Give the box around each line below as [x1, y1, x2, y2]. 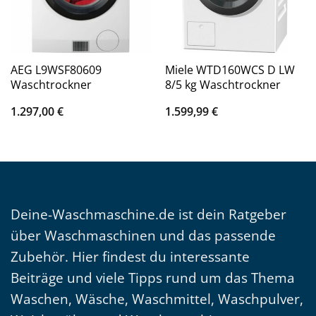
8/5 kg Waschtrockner [164, 77, 281, 93]
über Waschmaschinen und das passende [11, 225, 276, 245]
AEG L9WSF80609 [10, 62, 102, 78]
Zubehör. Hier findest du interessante [11, 246, 250, 266]
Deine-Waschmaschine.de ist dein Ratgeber [11, 204, 286, 224]
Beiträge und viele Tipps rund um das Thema [11, 267, 295, 287]
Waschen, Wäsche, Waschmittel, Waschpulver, [11, 288, 303, 308]
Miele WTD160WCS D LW [164, 62, 295, 78]
